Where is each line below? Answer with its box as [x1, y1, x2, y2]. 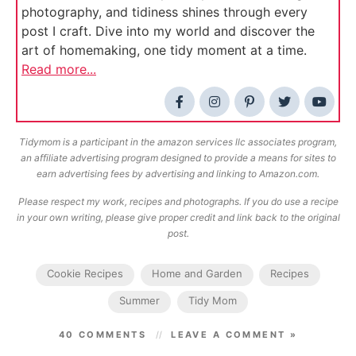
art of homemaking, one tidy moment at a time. [21, 42, 307, 59]
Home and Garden [151, 267, 242, 281]
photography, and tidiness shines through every [21, 4, 308, 21]
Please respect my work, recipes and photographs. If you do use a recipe [17, 195, 339, 208]
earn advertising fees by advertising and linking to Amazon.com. [37, 168, 319, 180]
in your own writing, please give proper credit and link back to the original [16, 211, 340, 224]
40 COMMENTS [58, 329, 147, 341]
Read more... [21, 61, 96, 78]
